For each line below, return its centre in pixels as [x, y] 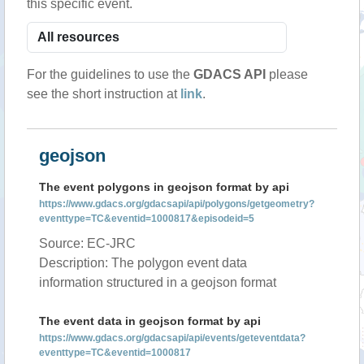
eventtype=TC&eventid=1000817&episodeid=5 [147, 219]
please [287, 74]
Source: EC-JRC [87, 243]
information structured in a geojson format [158, 282]
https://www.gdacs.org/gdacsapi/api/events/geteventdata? [172, 338]
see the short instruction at [104, 94]
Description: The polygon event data [143, 263]
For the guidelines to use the [110, 74]
